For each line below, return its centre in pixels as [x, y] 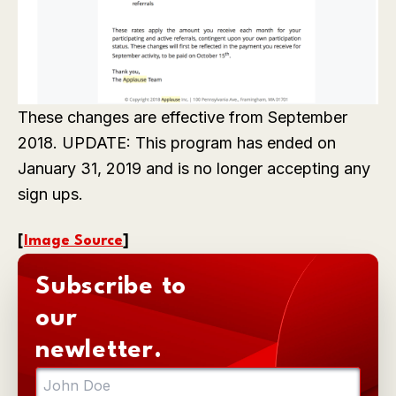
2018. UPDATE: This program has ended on [177, 143]
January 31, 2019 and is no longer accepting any [194, 169]
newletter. [99, 351]
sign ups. [50, 194]
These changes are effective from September [183, 118]
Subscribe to [111, 288]
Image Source [73, 241]
